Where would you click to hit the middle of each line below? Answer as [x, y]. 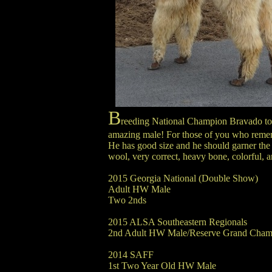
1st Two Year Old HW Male [162, 266]
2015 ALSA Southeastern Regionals [177, 222]
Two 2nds [127, 200]
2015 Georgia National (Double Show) [183, 178]
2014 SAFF [131, 255]
